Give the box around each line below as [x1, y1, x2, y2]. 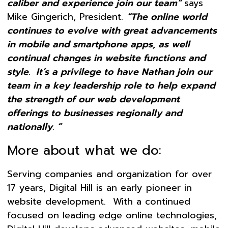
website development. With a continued [7, 194, 190, 209]
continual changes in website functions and [7, 51, 206, 66]
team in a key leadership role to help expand [7, 78, 215, 93]
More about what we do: [7, 141, 161, 161]
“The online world [127, 10, 207, 24]
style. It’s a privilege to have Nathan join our [7, 65, 212, 79]
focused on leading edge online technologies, [7, 208, 217, 223]
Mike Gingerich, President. [7, 10, 127, 24]
